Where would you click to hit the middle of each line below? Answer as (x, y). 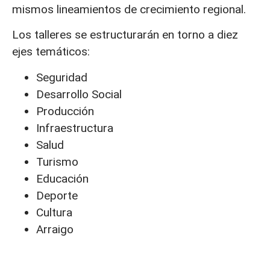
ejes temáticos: (51, 52)
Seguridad (62, 77)
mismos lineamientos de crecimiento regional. (129, 9)
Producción (65, 111)
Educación (62, 178)
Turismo (57, 162)
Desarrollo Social (79, 94)
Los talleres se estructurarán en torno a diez (125, 35)
